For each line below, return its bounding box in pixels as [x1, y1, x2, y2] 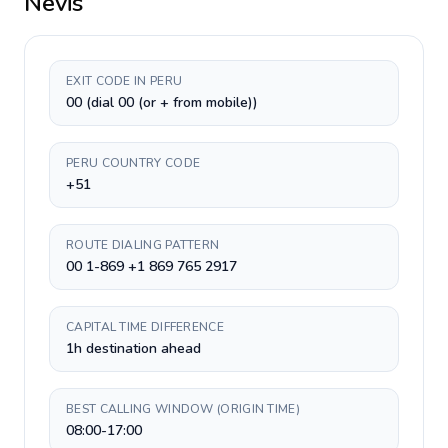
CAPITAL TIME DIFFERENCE [66, 319, 224, 335]
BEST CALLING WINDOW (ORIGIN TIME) [66, 401, 300, 417]
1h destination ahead [66, 339, 201, 358]
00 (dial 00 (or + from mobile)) [66, 93, 258, 112]
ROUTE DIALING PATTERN [66, 237, 220, 253]
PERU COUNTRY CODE [66, 155, 201, 171]
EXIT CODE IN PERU [66, 73, 183, 89]
